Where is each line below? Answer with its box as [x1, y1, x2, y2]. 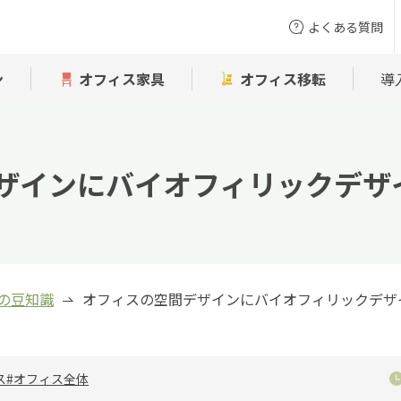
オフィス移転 [240, 68, 326, 90]
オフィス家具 [79, 68, 165, 90]
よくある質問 [308, 18, 383, 36]
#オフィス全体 [6, 370, 89, 388]
